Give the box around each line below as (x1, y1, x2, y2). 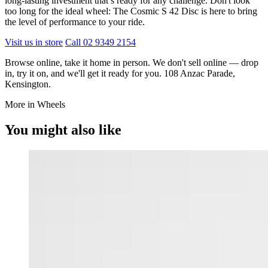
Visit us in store (5, 36, 63, 47)
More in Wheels (5, 99, 65, 109)
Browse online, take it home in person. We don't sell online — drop (5, 57, 258, 68)
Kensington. (5, 78, 51, 89)
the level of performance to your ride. (5, 16, 145, 27)
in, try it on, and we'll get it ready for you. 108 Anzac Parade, (5, 68, 235, 78)
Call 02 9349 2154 (65, 36, 136, 47)
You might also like (5, 121, 121, 138)
